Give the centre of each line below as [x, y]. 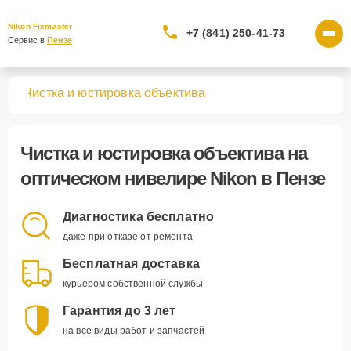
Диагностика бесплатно [139, 217]
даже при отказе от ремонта [128, 237]
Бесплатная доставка [131, 264]
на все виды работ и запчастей [134, 331]
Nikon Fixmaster [40, 26]
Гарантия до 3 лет [119, 311]
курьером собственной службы [133, 284]
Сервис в [27, 40]
